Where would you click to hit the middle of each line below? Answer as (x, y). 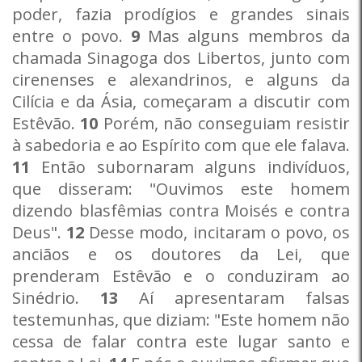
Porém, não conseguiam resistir (224, 123)
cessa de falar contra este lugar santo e (181, 341)
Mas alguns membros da (245, 36)
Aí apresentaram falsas (234, 298)
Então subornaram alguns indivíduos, (190, 167)
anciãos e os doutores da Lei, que (181, 254)
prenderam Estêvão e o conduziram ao (181, 276)
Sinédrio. (56, 298)
